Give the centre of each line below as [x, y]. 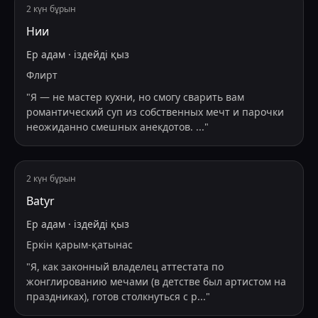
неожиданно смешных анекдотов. [111, 127]
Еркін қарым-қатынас [79, 245]
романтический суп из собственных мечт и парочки [155, 112]
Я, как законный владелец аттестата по [127, 267]
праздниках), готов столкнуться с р [112, 297]
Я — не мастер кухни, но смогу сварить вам [137, 97]
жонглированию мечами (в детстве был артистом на [156, 282]
